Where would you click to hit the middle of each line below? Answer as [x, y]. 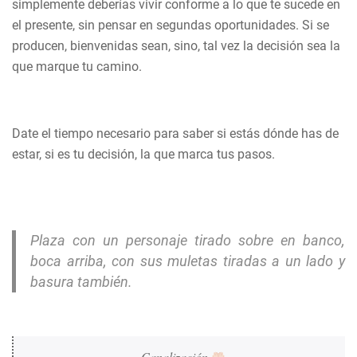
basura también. [81, 282]
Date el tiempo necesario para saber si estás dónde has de [175, 133]
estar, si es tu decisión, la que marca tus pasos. [143, 154]
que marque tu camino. [77, 67]
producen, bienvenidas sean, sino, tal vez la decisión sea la [176, 46]
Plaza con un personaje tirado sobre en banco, [188, 240]
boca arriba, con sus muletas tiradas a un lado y [188, 261]
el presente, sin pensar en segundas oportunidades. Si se [171, 25]
